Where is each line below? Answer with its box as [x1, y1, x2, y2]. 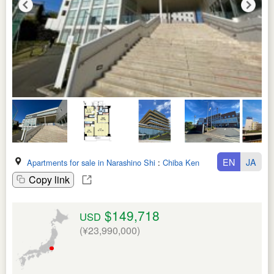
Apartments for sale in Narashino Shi [27, 157, 155, 169]
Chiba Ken [163, 157, 199, 169]
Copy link [29, 172, 70, 187]
